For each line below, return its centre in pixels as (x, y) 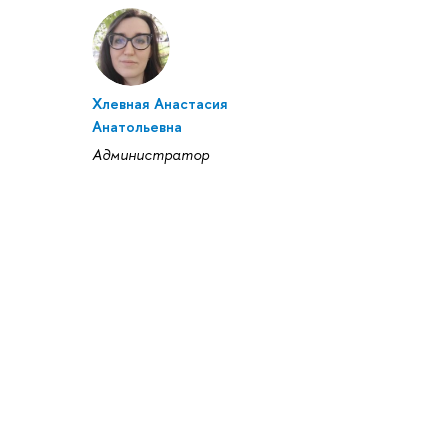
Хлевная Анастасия (160, 103)
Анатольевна (137, 126)
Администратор (150, 154)
